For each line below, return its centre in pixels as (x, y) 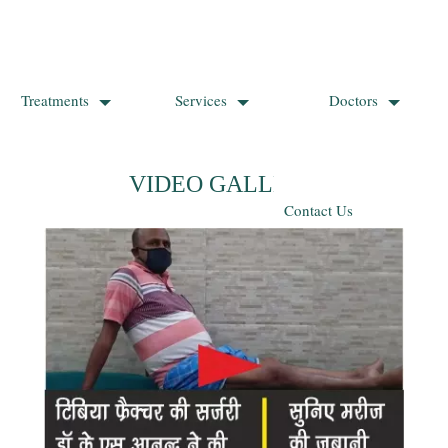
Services (200, 100)
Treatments (54, 100)
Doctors (353, 100)
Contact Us (318, 210)
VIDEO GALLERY (224, 184)
